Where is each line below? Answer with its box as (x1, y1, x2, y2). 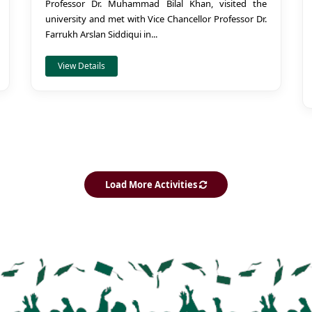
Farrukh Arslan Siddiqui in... (45, 28, 157, 40)
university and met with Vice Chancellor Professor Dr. (45, 13, 267, 25)
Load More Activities (105, 178, 199, 191)
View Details (58, 60, 105, 72)
